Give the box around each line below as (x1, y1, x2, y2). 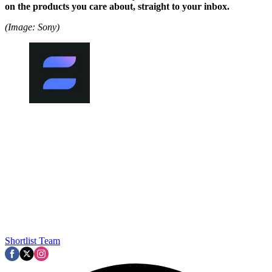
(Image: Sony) (5, 22, 59, 33)
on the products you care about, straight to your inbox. (5, 1, 229, 12)
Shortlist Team (5, 236, 60, 246)
